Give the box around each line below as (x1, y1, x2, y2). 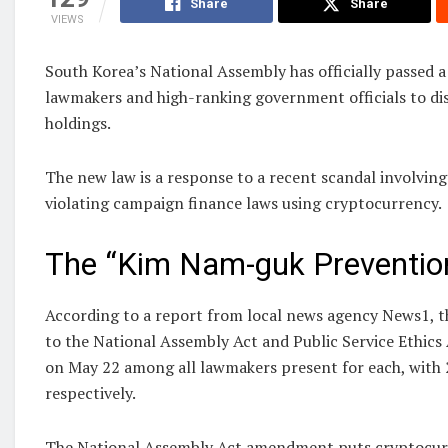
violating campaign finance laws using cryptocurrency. (45, 192, 442, 215)
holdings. (45, 112, 111, 135)
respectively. (45, 382, 136, 404)
